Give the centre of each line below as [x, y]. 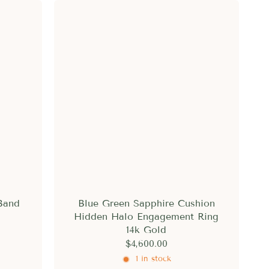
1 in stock [154, 259]
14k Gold [147, 229]
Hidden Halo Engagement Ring [147, 216]
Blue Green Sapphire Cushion [146, 203]
